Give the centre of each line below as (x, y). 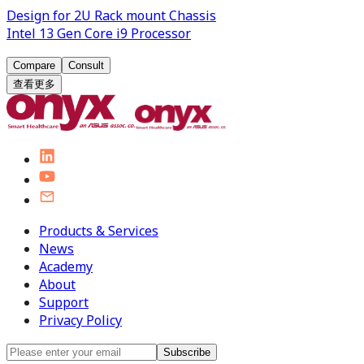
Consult (86, 65)
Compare (34, 65)
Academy (66, 266)
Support (64, 302)
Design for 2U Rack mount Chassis (111, 15)
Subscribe (187, 352)
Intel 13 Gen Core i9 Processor (99, 33)
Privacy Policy (80, 320)
